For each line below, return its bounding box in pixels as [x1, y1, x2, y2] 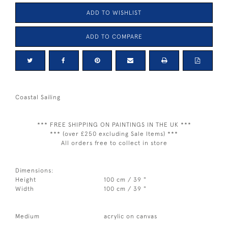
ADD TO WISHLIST [87, 9, 141, 16]
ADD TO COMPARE [85, 33, 142, 40]
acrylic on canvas [104, 212, 158, 220]
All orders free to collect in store [61, 139, 167, 147]
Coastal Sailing [15, 93, 61, 101]
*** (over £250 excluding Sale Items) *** [50, 130, 178, 137]
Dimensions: [15, 166, 54, 174]
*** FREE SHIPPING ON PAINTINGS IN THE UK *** [37, 121, 191, 128]
